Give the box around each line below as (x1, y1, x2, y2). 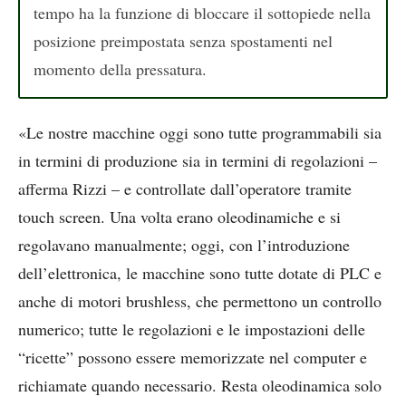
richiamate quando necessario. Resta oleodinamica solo (18, 374, 382, 397)
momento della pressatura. (34, 57, 207, 80)
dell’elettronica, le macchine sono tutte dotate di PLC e (18, 262, 382, 285)
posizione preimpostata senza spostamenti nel (34, 29, 333, 52)
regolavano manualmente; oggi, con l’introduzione (18, 234, 350, 256)
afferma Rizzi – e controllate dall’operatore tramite (18, 178, 352, 200)
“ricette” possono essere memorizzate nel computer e (18, 346, 367, 369)
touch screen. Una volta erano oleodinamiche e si (18, 206, 341, 228)
